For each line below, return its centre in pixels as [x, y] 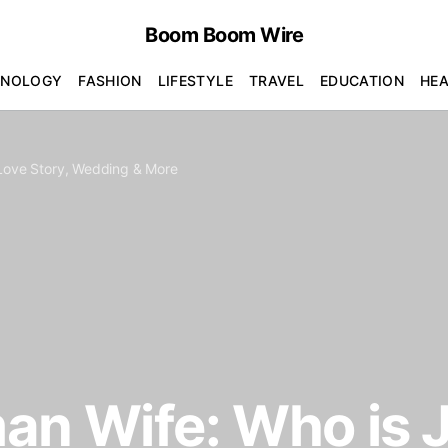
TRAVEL [276, 80]
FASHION [110, 80]
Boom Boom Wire [224, 35]
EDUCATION [362, 80]
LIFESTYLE [195, 80]
